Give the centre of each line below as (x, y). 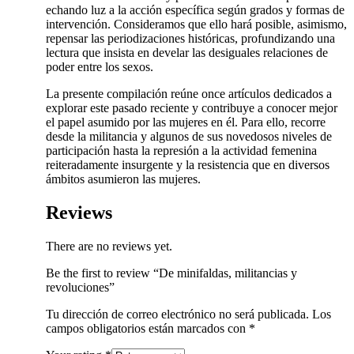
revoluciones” (80, 288)
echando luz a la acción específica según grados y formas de (195, 10)
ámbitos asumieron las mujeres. (123, 179)
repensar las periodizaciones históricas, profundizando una (190, 39)
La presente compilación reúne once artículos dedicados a (189, 94)
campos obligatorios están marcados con (147, 329)
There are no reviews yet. (109, 247)
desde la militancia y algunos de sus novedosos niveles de (189, 137)
